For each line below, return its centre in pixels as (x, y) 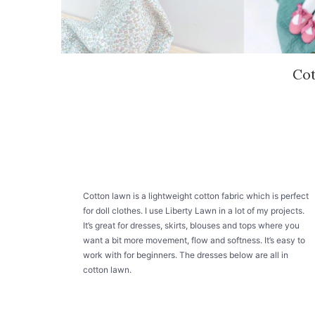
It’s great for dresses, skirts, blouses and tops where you (192, 226)
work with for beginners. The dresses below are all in (186, 255)
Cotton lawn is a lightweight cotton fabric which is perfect (196, 196)
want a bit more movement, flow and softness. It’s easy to (194, 240)
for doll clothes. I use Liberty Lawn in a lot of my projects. (194, 211)
